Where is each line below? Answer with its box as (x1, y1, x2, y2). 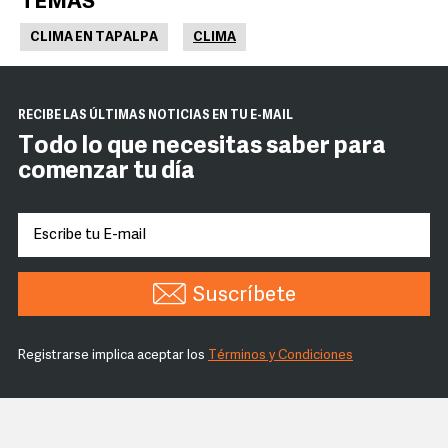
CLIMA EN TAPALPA (30, 31, 158, 45)
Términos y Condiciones (208, 349, 353, 363)
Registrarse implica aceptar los (18, 349, 208, 363)
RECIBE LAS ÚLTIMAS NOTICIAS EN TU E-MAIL (18, 110, 293, 123)
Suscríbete (192, 285, 296, 307)
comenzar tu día (18, 160, 195, 185)
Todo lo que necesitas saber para (18, 135, 386, 160)
